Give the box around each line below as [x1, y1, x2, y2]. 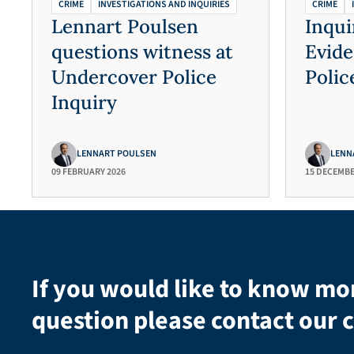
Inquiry [51, 90, 117, 115]
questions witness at [51, 40, 233, 65]
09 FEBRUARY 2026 [51, 165, 126, 179]
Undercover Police [51, 65, 217, 90]
